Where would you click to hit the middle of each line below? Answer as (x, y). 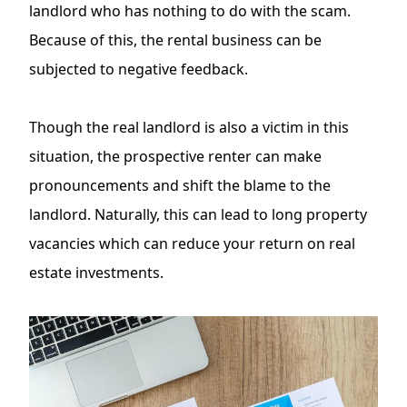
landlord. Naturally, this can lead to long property (198, 215)
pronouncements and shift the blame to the (180, 186)
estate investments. (96, 273)
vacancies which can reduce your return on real (192, 244)
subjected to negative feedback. (139, 69)
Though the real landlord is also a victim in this (189, 128)
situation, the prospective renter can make (175, 157)
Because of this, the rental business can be (175, 40)
